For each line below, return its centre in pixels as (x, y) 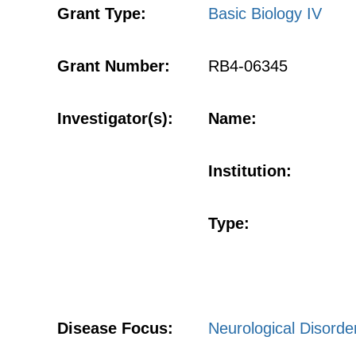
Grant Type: (102, 14)
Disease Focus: (115, 328)
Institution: (250, 171)
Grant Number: (114, 66)
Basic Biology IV (265, 14)
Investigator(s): (115, 118)
